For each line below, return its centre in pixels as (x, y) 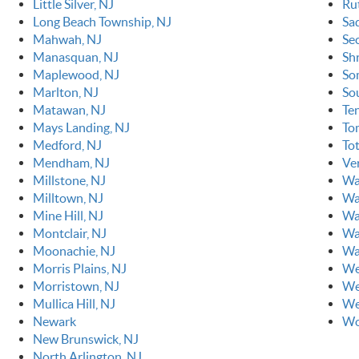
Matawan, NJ (69, 110)
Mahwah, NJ (67, 40)
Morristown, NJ (76, 286)
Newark (54, 322)
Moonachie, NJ (74, 251)
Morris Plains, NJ (79, 269)
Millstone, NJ (69, 181)
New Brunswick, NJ (85, 339)
